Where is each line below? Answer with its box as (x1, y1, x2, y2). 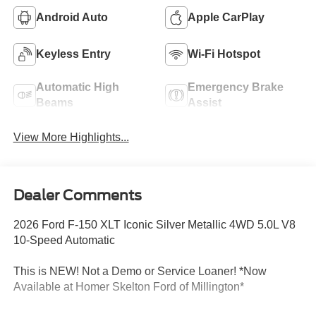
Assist (188, 96, 221, 109)
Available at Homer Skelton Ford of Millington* (13, 280, 244, 293)
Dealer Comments (13, 186, 142, 204)
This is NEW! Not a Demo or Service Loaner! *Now (13, 265, 267, 277)
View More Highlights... (13, 131, 129, 144)
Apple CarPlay (188, 11, 265, 23)
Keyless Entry (35, 47, 111, 60)
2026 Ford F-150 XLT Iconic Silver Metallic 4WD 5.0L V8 (13, 218, 296, 231)
